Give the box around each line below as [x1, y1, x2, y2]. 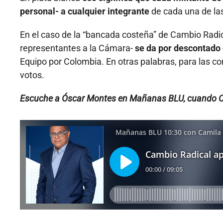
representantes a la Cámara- [20, 43, 133, 54]
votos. [20, 70, 44, 81]
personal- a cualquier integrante [20, 6, 149, 17]
